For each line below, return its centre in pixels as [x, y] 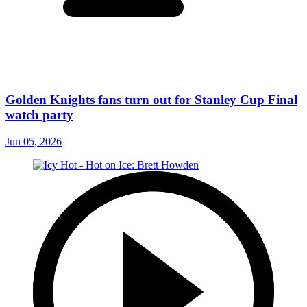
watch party [39, 115]
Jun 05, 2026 [34, 141]
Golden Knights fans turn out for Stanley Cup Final [151, 100]
